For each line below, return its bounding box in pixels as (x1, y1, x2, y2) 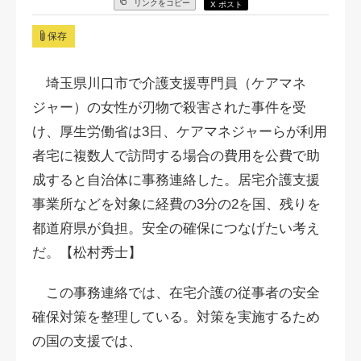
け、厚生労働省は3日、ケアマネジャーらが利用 (32, 124, 327, 139)
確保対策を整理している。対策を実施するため (32, 309, 320, 325)
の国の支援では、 (32, 334, 142, 349)
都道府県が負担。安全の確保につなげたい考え (32, 221, 320, 236)
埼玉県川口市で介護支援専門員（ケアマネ (32, 76, 306, 91)
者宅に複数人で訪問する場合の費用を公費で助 (32, 148, 320, 164)
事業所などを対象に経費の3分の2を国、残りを (32, 197, 321, 212)
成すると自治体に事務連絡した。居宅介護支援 (32, 172, 320, 188)
